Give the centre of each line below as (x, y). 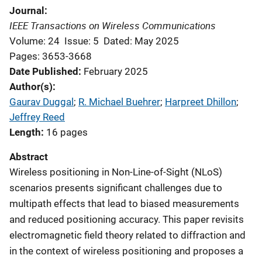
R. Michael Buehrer (119, 101)
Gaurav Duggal (42, 101)
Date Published (44, 71)
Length (25, 132)
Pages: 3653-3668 (51, 56)
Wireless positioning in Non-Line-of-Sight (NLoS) (116, 172)
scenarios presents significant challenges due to (116, 187)
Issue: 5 (82, 41)
